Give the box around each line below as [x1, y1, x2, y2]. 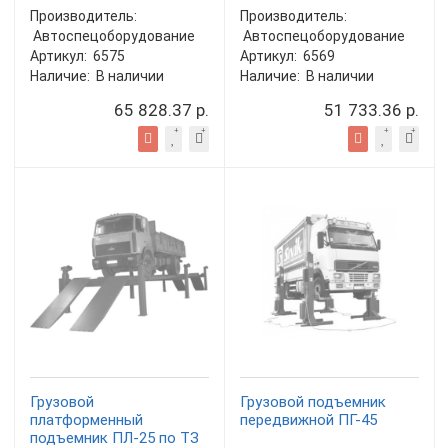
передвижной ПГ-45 [240, 411, 377, 429]
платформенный [30, 411, 143, 429]
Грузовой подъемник [240, 393, 386, 411]
